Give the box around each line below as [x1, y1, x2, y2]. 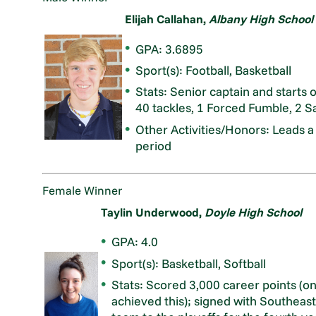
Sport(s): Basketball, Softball [111, 255, 267, 271]
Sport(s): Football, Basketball [135, 61, 292, 78]
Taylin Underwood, [101, 204, 205, 219]
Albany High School [209, 11, 314, 26]
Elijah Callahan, [125, 11, 209, 26]
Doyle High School [205, 204, 303, 219]
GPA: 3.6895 [135, 40, 204, 56]
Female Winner [42, 182, 123, 197]
